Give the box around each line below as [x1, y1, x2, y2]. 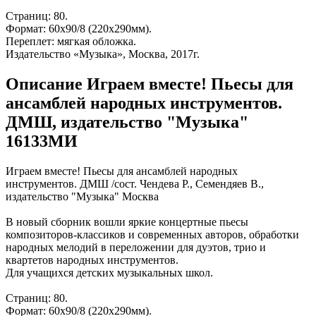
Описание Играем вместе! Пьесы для [6, 74, 293, 93]
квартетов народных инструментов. [6, 253, 178, 266]
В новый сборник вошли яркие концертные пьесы [6, 215, 248, 228]
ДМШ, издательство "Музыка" [6, 112, 248, 131]
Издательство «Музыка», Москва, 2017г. [6, 48, 200, 61]
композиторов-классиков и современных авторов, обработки [6, 228, 299, 241]
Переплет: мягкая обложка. [6, 35, 136, 48]
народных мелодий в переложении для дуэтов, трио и [6, 241, 266, 253]
